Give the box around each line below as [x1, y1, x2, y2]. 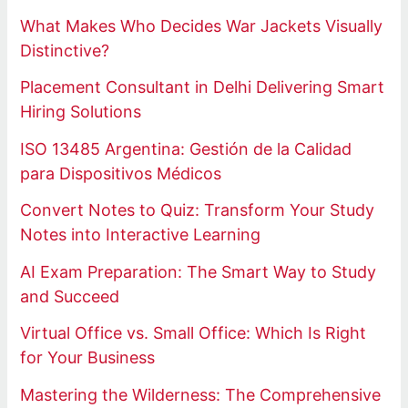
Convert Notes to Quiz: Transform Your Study [20, 200, 375, 220]
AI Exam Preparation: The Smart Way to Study [20, 261, 377, 281]
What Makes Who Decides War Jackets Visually [20, 15, 383, 36]
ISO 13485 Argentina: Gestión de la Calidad [20, 138, 352, 158]
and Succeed [20, 286, 120, 306]
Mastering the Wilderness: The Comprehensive [20, 384, 382, 404]
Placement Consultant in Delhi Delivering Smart [20, 77, 385, 97]
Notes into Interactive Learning [20, 225, 261, 245]
